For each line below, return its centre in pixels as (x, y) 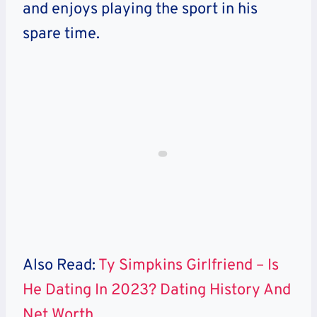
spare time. (61, 34)
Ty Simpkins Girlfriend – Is (189, 265)
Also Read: (60, 265)
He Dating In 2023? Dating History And (157, 290)
